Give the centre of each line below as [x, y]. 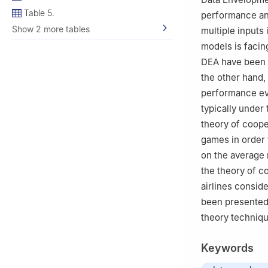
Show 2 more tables [51, 29]
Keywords [227, 248]
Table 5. [39, 13]
